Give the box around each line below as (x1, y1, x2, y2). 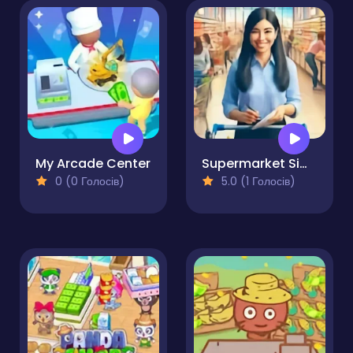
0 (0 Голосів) (52, 173, 124, 190)
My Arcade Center (35, 154, 150, 173)
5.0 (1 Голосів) (218, 173, 295, 190)
